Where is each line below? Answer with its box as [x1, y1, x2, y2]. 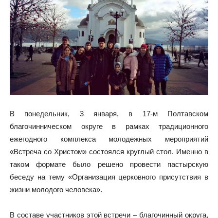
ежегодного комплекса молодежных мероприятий [10, 134, 208, 143]
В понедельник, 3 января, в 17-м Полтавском [10, 109, 208, 118]
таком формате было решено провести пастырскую [10, 160, 208, 168]
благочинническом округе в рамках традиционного [10, 122, 208, 130]
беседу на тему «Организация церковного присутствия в [10, 172, 208, 181]
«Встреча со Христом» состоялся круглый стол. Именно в [10, 147, 208, 156]
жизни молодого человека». [10, 185, 102, 194]
